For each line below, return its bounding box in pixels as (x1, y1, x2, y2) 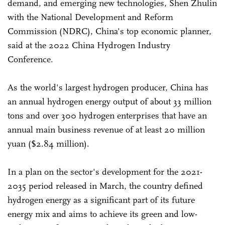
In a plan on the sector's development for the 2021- (8, 166, 202, 177)
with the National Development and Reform (8, 11, 173, 23)
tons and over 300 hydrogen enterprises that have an (8, 109, 207, 121)
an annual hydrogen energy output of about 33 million (8, 95, 211, 107)
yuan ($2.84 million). (8, 138, 89, 149)
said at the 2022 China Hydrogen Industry (8, 39, 170, 51)
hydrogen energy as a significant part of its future (8, 194, 195, 205)
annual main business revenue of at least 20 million (8, 124, 205, 135)
